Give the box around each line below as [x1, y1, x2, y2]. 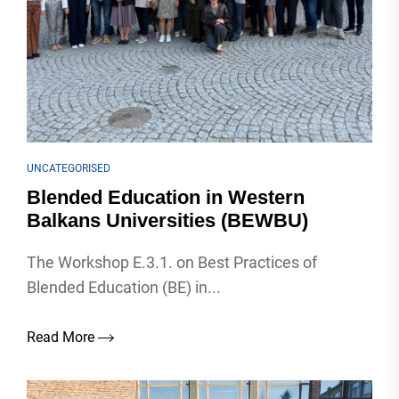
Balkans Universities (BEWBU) [27, 209, 308, 232]
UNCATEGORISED [27, 162, 110, 175]
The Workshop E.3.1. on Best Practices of [27, 253, 317, 272]
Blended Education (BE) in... [27, 278, 221, 297]
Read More [27, 329, 98, 346]
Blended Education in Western [27, 186, 305, 208]
